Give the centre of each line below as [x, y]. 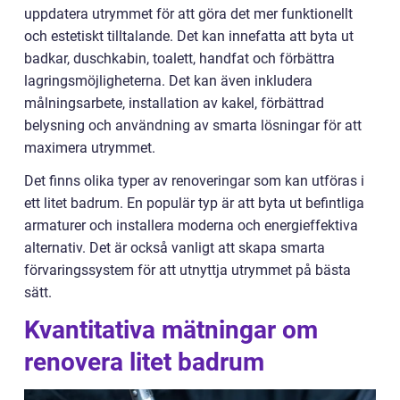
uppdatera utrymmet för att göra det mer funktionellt [188, 14]
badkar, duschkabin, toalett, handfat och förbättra [179, 58]
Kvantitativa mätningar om [171, 330]
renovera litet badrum [144, 362]
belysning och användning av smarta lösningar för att [193, 125]
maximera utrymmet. [90, 148]
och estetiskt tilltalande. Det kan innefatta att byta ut [189, 36]
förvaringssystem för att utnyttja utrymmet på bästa [187, 270]
